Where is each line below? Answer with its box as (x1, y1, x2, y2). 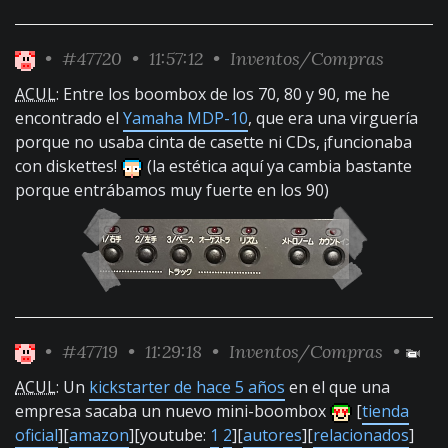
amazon (69, 424, 129, 446)
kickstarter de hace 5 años (89, 376, 285, 398)
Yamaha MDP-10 (123, 107, 248, 129)
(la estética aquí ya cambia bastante (143, 155, 412, 177)
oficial (15, 424, 58, 446)
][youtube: (129, 424, 210, 446)
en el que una (285, 376, 390, 398)
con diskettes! (15, 155, 121, 177)
